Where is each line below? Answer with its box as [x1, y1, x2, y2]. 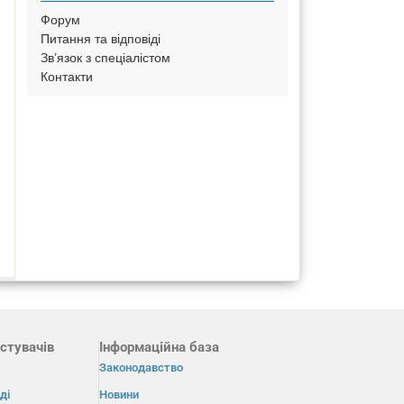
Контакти [41, 69, 94, 84]
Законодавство [98, 360, 183, 374]
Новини [98, 387, 139, 401]
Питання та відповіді [41, 32, 161, 46]
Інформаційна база [98, 338, 219, 355]
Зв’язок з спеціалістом [41, 50, 171, 65]
